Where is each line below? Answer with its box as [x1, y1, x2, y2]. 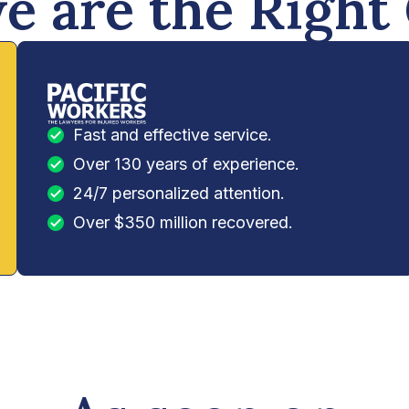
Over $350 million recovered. [72, 212, 293, 232]
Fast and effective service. [72, 124, 272, 144]
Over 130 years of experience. [72, 153, 299, 173]
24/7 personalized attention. [72, 183, 285, 203]
